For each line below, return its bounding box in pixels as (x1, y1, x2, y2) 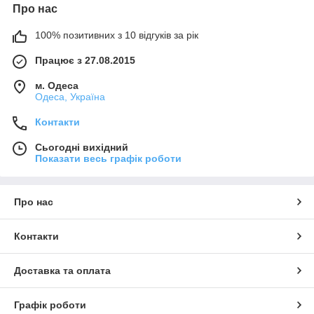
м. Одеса (35, 79, 78, 91)
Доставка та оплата (14, 264, 111, 276)
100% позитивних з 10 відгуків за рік (35, 29, 198, 41)
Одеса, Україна (35, 90, 105, 102)
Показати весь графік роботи (35, 152, 182, 164)
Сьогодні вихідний (35, 141, 128, 153)
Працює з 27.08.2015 (35, 54, 135, 66)
